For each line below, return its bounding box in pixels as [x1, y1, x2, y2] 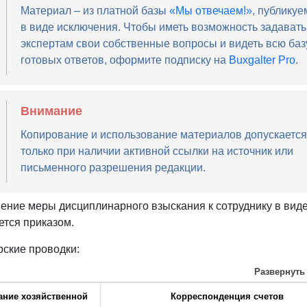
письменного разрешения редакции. [20, 162, 206, 174]
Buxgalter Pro [228, 54, 295, 66]
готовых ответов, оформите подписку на [20, 54, 229, 66]
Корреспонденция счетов [171, 291, 284, 302]
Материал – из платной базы [20, 5, 169, 17]
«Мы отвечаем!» [169, 5, 252, 17]
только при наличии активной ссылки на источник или [20, 145, 293, 158]
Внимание [20, 104, 82, 119]
